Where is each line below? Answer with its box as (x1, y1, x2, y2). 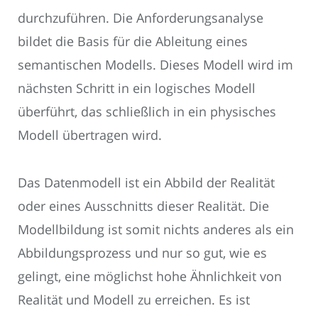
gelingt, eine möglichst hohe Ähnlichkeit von (18, 267, 282, 285)
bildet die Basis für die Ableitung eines (18, 33, 248, 50)
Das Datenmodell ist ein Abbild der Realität (18, 173, 275, 191)
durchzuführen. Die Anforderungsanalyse (18, 9, 263, 27)
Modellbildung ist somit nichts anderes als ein (18, 220, 294, 238)
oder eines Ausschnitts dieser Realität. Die (18, 197, 269, 214)
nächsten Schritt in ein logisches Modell (18, 79, 256, 97)
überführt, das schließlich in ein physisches (18, 103, 276, 121)
